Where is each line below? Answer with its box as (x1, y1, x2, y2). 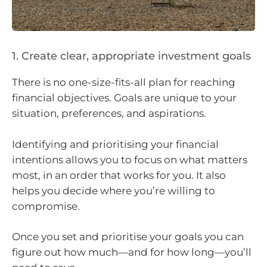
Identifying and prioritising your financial (12, 138, 219, 150)
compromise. (12, 200, 80, 212)
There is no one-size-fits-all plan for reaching (12, 76, 235, 89)
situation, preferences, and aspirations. (12, 107, 206, 120)
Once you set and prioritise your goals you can (12, 231, 244, 243)
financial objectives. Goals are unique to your (12, 92, 237, 104)
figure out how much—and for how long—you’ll (12, 246, 252, 259)
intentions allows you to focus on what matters (12, 153, 247, 166)
